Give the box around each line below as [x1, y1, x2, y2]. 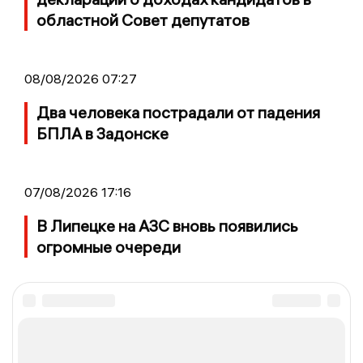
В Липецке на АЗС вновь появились [36, 216, 298, 237]
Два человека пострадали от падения [36, 102, 320, 123]
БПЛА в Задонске [36, 123, 169, 144]
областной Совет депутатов [36, 10, 250, 31]
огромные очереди [36, 237, 181, 258]
